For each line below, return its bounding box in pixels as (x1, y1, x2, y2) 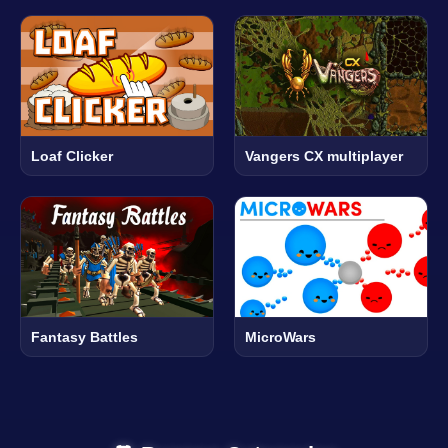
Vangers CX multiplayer (245, 148, 403, 165)
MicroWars (245, 329, 316, 346)
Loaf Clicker (31, 148, 113, 165)
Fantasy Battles (31, 329, 138, 346)
